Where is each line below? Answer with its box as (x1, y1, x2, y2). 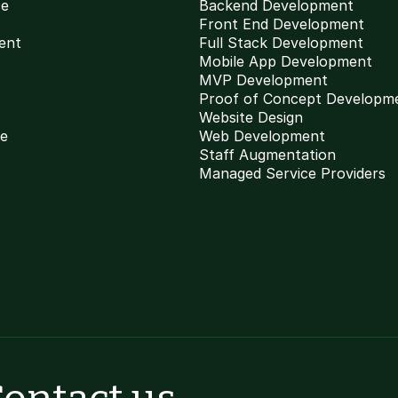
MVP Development (199, 71, 328, 89)
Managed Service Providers (199, 164, 386, 182)
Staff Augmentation (199, 146, 336, 163)
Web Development (199, 127, 325, 145)
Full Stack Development (199, 34, 363, 52)
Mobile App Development (199, 52, 372, 70)
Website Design (199, 108, 303, 126)
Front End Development (199, 15, 364, 33)
